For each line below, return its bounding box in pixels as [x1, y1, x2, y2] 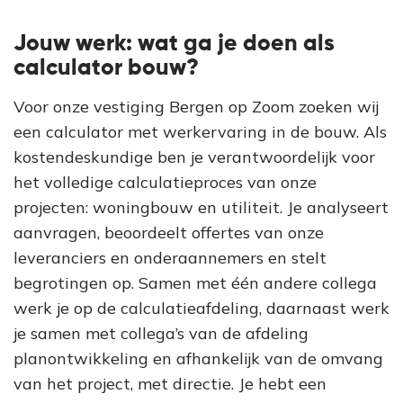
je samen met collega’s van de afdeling [13, 323, 309, 344]
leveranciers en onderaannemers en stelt [13, 247, 327, 268]
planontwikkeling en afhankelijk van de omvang [13, 348, 383, 369]
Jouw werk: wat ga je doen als [13, 33, 335, 56]
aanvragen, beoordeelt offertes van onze [13, 222, 324, 243]
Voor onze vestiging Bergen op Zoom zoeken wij [13, 96, 379, 117]
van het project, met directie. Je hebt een [13, 373, 327, 394]
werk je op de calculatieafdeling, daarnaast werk [13, 298, 390, 318]
